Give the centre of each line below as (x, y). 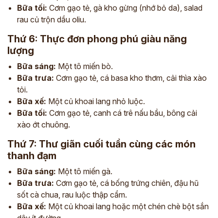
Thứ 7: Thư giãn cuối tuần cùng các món (101, 144)
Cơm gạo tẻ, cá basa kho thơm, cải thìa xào (130, 78)
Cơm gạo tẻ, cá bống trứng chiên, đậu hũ (126, 183)
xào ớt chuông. (44, 125)
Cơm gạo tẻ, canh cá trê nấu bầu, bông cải (122, 113)
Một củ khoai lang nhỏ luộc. (96, 101)
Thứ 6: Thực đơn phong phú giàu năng (97, 39)
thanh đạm (32, 156)
